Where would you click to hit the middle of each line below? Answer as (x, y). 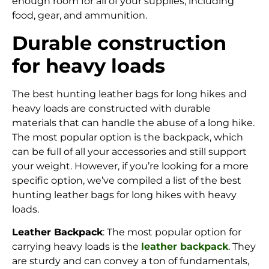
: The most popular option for (172, 232)
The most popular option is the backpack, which (128, 137)
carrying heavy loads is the (77, 246)
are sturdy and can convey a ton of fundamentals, (131, 261)
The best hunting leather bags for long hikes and (129, 94)
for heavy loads (89, 65)
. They (242, 246)
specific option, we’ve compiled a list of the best (127, 180)
